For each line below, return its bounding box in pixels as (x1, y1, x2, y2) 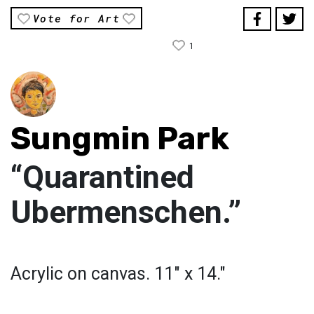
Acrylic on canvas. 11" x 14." (11, 264, 226, 285)
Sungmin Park (11, 120, 229, 158)
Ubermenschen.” (11, 193, 241, 231)
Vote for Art (33, 11, 121, 26)
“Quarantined (11, 158, 194, 196)
